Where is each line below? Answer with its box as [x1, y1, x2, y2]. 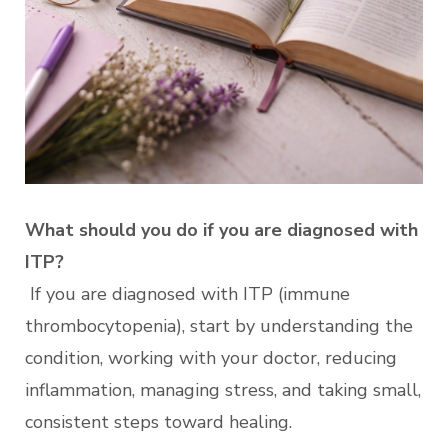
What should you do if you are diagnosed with [25, 218, 418, 242]
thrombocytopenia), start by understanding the [25, 314, 413, 338]
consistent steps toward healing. [25, 410, 292, 434]
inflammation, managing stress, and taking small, [25, 378, 421, 402]
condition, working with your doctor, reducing [25, 346, 397, 370]
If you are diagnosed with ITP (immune [25, 282, 350, 306]
